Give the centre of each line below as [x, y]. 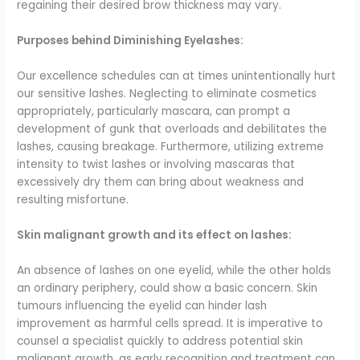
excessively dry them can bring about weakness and [161, 182]
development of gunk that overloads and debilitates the [172, 129]
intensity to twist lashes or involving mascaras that [156, 165]
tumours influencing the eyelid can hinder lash [142, 305]
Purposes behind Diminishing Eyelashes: [131, 41]
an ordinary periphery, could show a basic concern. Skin [168, 288]
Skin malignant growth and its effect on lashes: [155, 235]
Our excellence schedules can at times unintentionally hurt [177, 76]
